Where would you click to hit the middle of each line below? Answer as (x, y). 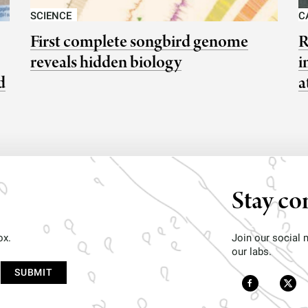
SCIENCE (51, 16)
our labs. (251, 251)
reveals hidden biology (106, 63)
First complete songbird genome (139, 43)
